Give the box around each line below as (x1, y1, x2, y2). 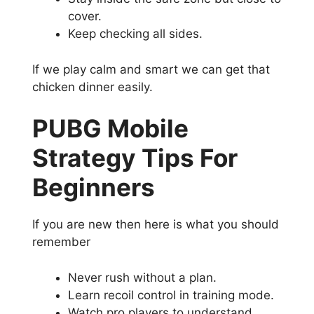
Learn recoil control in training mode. (68, 287, 274, 302)
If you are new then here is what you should (32, 217, 279, 232)
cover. (68, 9, 102, 24)
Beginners (32, 172, 155, 203)
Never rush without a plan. (68, 270, 217, 285)
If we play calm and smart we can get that (32, 62, 270, 76)
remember (32, 235, 90, 250)
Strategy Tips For (32, 143, 238, 173)
